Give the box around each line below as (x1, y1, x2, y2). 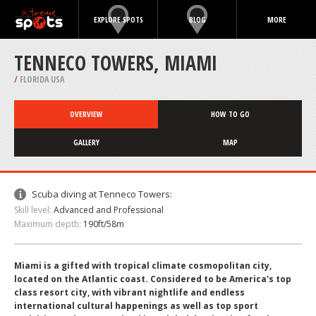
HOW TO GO (210, 109, 250, 119)
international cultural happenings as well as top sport (14, 300, 258, 312)
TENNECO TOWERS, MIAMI (14, 49, 217, 76)
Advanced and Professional (54, 204, 164, 216)
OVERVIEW (69, 109, 103, 119)
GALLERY (73, 137, 99, 147)
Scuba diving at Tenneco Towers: (32, 188, 172, 200)
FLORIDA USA (18, 73, 64, 85)
